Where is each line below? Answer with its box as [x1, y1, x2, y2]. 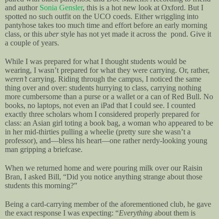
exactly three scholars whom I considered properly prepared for [5, 109, 199, 118]
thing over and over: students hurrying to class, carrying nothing [5, 83, 201, 92]
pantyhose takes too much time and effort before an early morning [5, 21, 207, 29]
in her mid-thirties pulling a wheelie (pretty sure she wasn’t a [5, 127, 191, 136]
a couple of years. [5, 38, 59, 47]
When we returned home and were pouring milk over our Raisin [5, 163, 202, 172]
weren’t [5, 74, 27, 83]
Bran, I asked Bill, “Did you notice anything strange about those [5, 172, 202, 181]
